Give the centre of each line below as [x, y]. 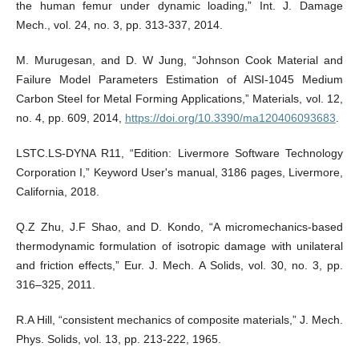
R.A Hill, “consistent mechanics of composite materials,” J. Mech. [179, 320]
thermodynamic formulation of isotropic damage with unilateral [179, 246]
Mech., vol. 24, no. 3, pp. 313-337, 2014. [119, 25]
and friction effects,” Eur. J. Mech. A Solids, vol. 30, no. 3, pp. [179, 266]
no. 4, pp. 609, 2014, [70, 118]
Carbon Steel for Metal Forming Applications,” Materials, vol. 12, [179, 99]
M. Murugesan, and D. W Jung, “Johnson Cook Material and [179, 61]
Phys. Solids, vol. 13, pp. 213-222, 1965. [118, 339]
